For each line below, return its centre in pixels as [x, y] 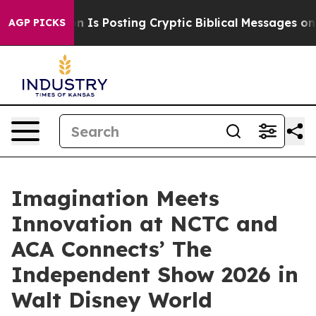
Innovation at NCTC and [145, 224]
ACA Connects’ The [111, 249]
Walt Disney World [112, 300]
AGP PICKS [37, 23]
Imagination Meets [115, 198]
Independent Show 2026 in [155, 274]
